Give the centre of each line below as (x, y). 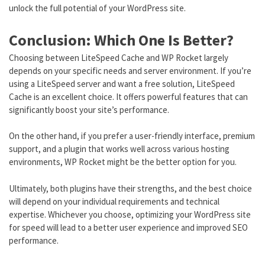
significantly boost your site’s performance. (89, 109)
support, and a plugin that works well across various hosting (119, 149)
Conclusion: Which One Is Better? (121, 40)
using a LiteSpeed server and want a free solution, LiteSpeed (122, 83)
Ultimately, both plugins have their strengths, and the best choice (130, 188)
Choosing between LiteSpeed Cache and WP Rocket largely (119, 57)
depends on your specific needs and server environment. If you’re (130, 70)
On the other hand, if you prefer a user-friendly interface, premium (132, 136)
